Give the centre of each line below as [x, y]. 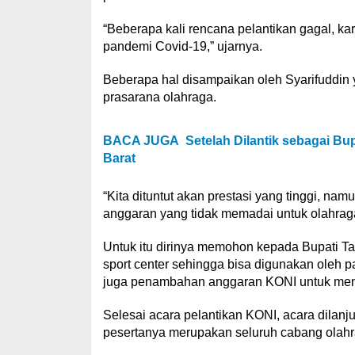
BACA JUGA [141, 140]
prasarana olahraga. [159, 97]
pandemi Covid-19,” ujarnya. [182, 46]
